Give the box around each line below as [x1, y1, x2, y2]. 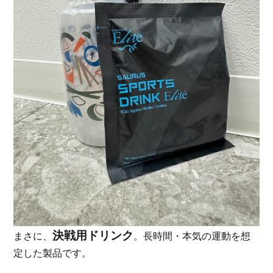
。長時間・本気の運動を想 [133, 230, 251, 241]
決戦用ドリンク [52, 229, 134, 242]
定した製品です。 [13, 247, 92, 258]
